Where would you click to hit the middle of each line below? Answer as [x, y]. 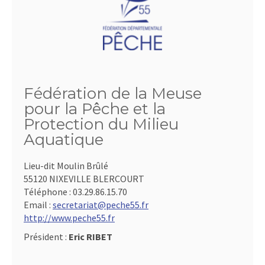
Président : [46, 237]
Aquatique [64, 140]
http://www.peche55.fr [69, 218]
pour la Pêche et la [95, 109]
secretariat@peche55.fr [101, 205]
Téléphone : [48, 192]
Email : [38, 205]
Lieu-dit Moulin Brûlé [66, 166]
